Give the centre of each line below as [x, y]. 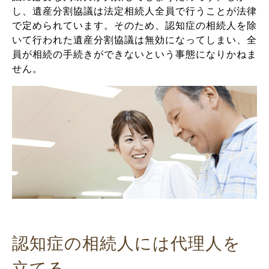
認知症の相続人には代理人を [126, 243]
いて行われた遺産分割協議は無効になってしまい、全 [134, 40]
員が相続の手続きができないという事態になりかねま [134, 54]
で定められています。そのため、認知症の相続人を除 [134, 25]
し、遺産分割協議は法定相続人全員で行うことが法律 [134, 11]
